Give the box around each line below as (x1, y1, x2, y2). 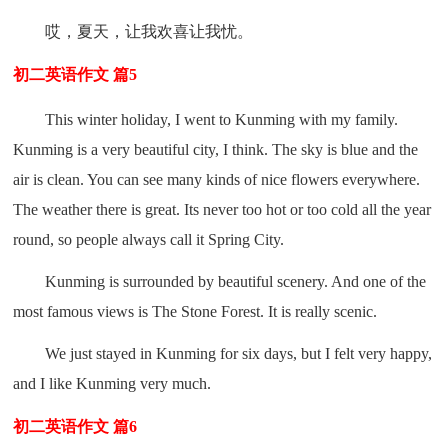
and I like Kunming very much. (13, 374, 212, 392)
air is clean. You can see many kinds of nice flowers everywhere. (13, 170, 421, 188)
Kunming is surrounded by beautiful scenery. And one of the (45, 272, 427, 290)
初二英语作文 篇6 (13, 417, 138, 435)
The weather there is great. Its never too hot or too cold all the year (13, 200, 432, 218)
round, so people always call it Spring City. (13, 230, 285, 248)
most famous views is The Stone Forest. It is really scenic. (13, 302, 378, 320)
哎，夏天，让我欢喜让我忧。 (45, 22, 254, 40)
